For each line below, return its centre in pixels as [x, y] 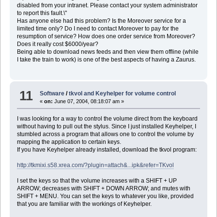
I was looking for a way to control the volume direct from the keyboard [107, 118]
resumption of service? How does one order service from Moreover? [106, 37]
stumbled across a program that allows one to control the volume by [105, 134]
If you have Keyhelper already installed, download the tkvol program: [107, 149]
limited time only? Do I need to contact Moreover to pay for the [98, 29]
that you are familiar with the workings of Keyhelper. [84, 204]
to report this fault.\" [42, 13]
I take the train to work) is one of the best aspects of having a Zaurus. [106, 60]
